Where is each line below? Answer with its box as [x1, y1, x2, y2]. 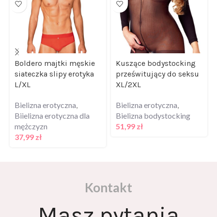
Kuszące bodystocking [116, 46, 196, 56]
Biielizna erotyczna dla [15, 98, 90, 108]
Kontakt [85, 167, 132, 183]
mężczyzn [15, 109, 47, 119]
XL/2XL [116, 67, 141, 77]
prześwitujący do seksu [116, 57, 199, 66]
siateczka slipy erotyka [15, 57, 94, 66]
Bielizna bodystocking [116, 98, 190, 108]
